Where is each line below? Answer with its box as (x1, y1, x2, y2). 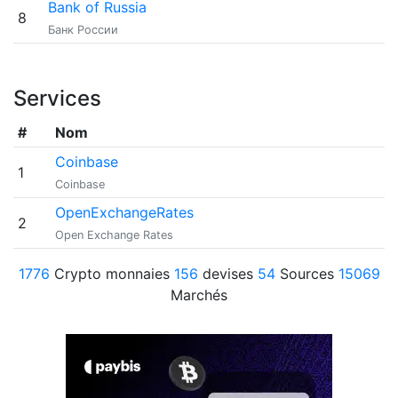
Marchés (171, 286, 227, 304)
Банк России (47, 23, 118, 36)
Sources (275, 265, 338, 283)
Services (13, 85, 101, 111)
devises (197, 265, 258, 283)
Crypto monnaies (49, 265, 174, 283)
